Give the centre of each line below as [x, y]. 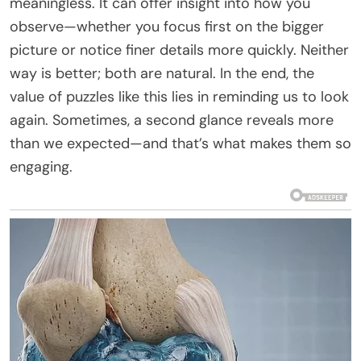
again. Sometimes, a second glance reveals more [172, 120]
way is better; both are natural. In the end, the [162, 73]
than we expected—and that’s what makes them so [180, 143]
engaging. [41, 166]
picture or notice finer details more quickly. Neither [179, 50]
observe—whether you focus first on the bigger [167, 26]
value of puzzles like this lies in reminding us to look [179, 96]
